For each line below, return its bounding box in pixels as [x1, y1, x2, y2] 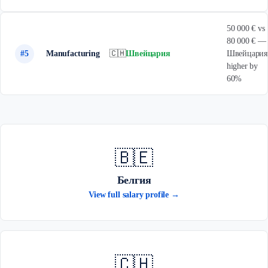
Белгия [117, 174, 151, 186]
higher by [226, 62, 258, 71]
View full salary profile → [89, 190, 179, 199]
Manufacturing [46, 49, 100, 58]
